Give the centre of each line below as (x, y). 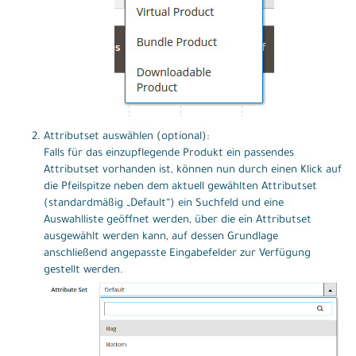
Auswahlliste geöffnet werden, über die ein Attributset (178, 220)
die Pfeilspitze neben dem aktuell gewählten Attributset (180, 187)
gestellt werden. (83, 270)
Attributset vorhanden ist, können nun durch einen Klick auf (193, 170)
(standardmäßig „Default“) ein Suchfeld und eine (164, 203)
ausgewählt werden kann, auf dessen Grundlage (161, 237)
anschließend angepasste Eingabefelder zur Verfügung (177, 253)
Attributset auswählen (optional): (126, 137)
